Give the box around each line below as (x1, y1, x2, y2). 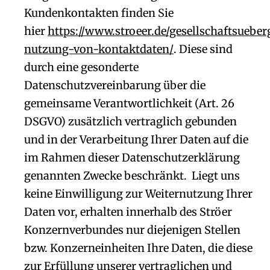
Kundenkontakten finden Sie (24, 6, 174, 20)
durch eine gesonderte (24, 60, 139, 74)
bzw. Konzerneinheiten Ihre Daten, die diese (24, 241, 253, 255)
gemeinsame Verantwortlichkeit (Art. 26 (24, 96, 234, 110)
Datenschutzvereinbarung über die (24, 78, 206, 92)
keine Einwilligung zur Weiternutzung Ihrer (24, 187, 253, 201)
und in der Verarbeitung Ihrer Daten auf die (24, 133, 248, 146)
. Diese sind (174, 42, 233, 56)
